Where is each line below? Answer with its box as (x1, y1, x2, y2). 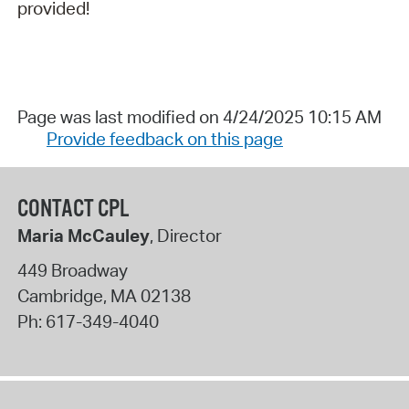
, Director (149, 225, 222, 247)
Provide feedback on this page (46, 128, 283, 151)
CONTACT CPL (16, 194, 129, 225)
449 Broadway (16, 258, 128, 281)
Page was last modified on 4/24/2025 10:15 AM (16, 106, 382, 129)
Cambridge (16, 284, 103, 307)
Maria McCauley (16, 225, 150, 247)
